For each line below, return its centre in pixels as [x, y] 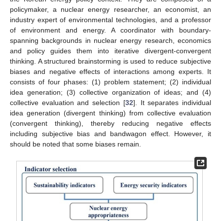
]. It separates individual [172, 103]
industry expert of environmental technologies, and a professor [110, 20]
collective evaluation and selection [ [68, 103]
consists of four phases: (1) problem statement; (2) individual [110, 82]
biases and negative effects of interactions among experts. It [110, 72]
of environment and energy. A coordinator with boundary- [110, 30]
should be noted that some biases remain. [75, 144]
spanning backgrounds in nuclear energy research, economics [110, 41]
